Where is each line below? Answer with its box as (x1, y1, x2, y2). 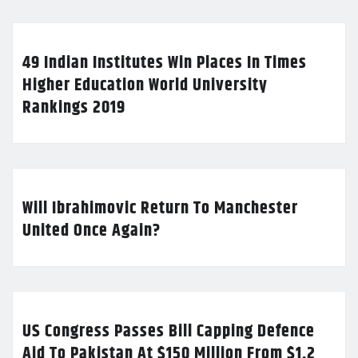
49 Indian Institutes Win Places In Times (22, 49, 307, 77)
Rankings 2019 (22, 93, 125, 121)
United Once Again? (22, 217, 161, 245)
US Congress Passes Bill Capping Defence (22, 317, 315, 345)
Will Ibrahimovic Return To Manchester (22, 194, 298, 222)
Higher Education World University (22, 71, 268, 99)
